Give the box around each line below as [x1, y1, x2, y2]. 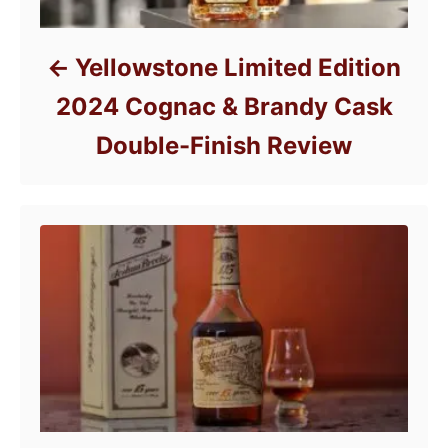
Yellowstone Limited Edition [74, 52, 401, 82]
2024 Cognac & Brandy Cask [55, 91, 393, 121]
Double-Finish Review [96, 130, 352, 160]
